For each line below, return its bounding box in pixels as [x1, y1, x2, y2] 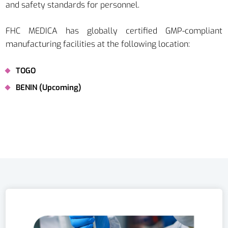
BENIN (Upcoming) [16, 82, 82, 93]
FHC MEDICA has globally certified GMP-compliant [6, 25, 222, 37]
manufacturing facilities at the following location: [6, 39, 190, 50]
